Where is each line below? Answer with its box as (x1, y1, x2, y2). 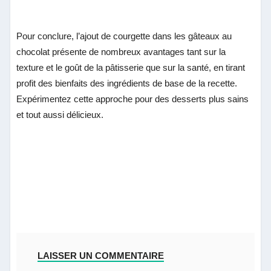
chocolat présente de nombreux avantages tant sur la (16, 46, 226, 57)
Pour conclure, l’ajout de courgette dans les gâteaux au (16, 30, 232, 41)
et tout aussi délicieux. (16, 109, 104, 120)
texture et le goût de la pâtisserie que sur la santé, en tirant (16, 62, 246, 73)
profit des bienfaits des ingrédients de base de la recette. (16, 77, 238, 88)
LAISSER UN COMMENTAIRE (38, 250, 165, 261)
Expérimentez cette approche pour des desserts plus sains (16, 93, 249, 104)
